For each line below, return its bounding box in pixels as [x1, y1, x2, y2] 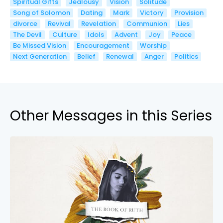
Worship [140, 40, 167, 50]
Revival [48, 18, 71, 28]
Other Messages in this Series [10, 106, 212, 125]
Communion [126, 18, 167, 28]
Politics [174, 51, 198, 61]
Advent [114, 29, 138, 39]
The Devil [13, 29, 42, 39]
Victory [140, 7, 164, 17]
